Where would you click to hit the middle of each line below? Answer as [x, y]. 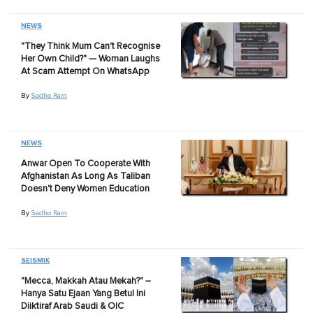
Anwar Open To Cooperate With [85, 163]
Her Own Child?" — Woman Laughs [90, 59]
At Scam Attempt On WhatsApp [85, 71]
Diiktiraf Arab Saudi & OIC [72, 306]
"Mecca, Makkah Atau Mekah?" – [86, 281]
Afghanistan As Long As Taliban [85, 176]
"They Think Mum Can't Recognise [90, 46]
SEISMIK [35, 260]
